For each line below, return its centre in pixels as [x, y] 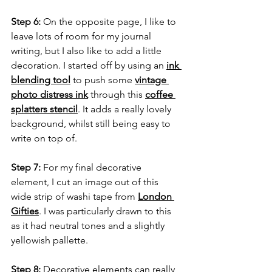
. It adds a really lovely [126, 109]
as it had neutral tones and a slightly [89, 226]
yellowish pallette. [49, 240]
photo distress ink [49, 95]
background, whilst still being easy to [92, 124]
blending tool [41, 80]
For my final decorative [92, 168]
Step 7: [26, 168]
